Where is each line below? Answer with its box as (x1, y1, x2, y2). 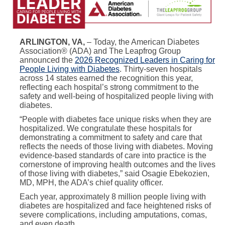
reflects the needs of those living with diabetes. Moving (20, 142, 213, 151)
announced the (20, 56, 75, 65)
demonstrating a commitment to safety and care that (20, 133, 202, 142)
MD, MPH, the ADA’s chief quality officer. (20, 178, 163, 187)
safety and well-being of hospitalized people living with (20, 92, 213, 101)
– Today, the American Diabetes (87, 38, 199, 47)
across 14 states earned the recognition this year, (20, 74, 193, 83)
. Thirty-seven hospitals (120, 65, 202, 74)
